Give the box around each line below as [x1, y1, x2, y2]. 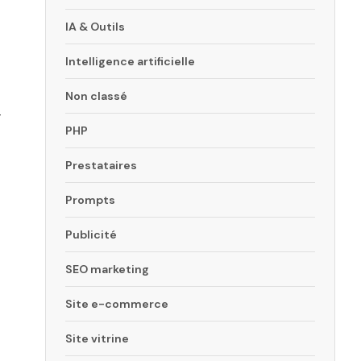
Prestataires [65, 158, 137, 173]
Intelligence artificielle [65, 54, 195, 69]
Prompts [65, 193, 115, 208]
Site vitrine [65, 331, 129, 346]
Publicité [65, 227, 117, 243]
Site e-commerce [65, 297, 168, 312]
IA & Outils [65, 19, 125, 35]
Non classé [65, 89, 127, 104]
